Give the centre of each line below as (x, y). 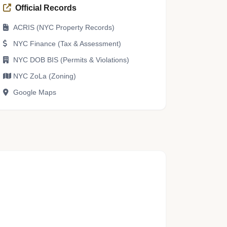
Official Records (46, 8)
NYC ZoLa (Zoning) (45, 76)
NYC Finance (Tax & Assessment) (67, 44)
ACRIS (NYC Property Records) (64, 27)
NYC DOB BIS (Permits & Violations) (71, 60)
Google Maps (35, 92)
